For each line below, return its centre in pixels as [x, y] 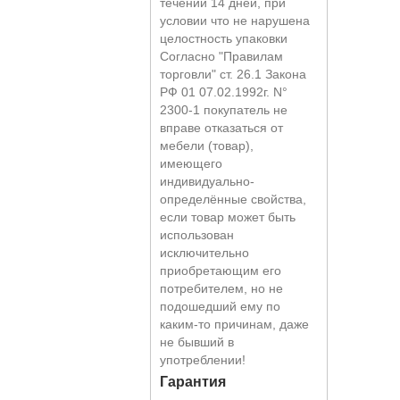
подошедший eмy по [221, 306]
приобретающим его [221, 270]
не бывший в [197, 342]
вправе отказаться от [222, 127]
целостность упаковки [224, 38]
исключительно [205, 252]
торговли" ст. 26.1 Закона [233, 74]
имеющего [192, 163]
